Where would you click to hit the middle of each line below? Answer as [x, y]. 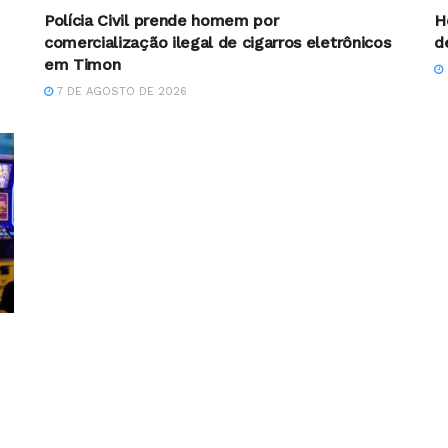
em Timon [82, 64]
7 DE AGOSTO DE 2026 [120, 91]
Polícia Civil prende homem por [161, 20]
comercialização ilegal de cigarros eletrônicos [217, 42]
